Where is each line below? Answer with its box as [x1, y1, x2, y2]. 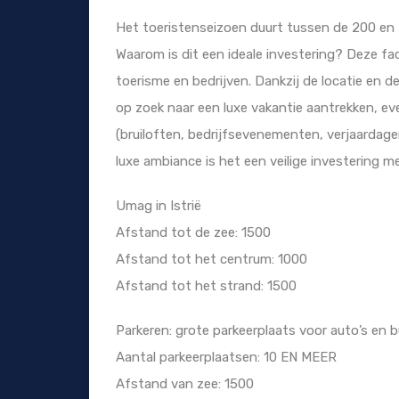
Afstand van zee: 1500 [116, 376, 254, 393]
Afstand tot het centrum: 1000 [116, 251, 307, 268]
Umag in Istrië [116, 198, 201, 215]
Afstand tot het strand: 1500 [116, 278, 297, 295]
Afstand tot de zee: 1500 [116, 224, 271, 241]
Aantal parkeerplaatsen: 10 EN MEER [116, 349, 337, 366]
